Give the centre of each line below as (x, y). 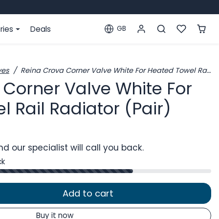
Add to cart (88, 194)
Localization (125, 34)
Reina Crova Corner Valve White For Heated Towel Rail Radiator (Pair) (114, 70)
